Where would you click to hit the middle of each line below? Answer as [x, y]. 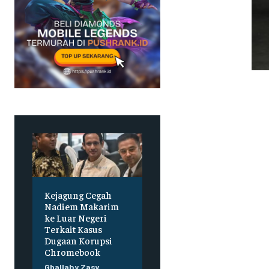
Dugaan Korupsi [78, 240]
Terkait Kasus [73, 229]
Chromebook [72, 252]
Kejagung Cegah [78, 195]
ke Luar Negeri [76, 218]
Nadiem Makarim [82, 206]
